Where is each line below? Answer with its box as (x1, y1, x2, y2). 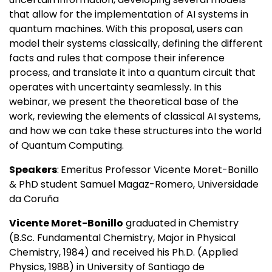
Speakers (9, 163, 57, 177)
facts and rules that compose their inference (9, 51, 225, 66)
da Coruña (9, 192, 59, 206)
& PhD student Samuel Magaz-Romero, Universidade (9, 177, 259, 192)
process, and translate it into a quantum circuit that (9, 66, 256, 80)
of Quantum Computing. (9, 138, 124, 153)
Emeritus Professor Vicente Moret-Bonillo (61, 163, 259, 177)
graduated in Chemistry (123, 216, 239, 231)
